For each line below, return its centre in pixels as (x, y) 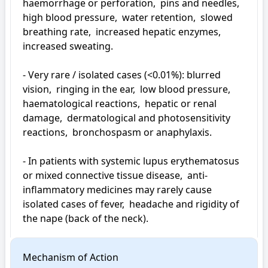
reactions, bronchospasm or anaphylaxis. (117, 132)
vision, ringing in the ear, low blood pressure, (127, 89)
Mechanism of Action (71, 257)
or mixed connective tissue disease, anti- (115, 175)
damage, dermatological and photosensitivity (127, 118)
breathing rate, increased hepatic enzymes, (122, 32)
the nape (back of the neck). (86, 218)
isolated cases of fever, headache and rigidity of (131, 204)
